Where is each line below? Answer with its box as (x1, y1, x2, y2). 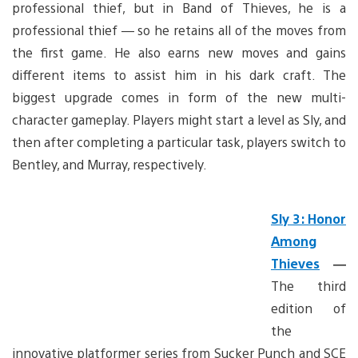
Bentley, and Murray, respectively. (12, 155, 207, 173)
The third (271, 276, 346, 294)
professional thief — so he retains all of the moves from (12, 21, 346, 38)
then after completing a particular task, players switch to (12, 133, 346, 150)
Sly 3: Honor (271, 209, 346, 227)
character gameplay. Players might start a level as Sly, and (12, 110, 346, 128)
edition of (271, 299, 346, 316)
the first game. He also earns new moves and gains (12, 43, 346, 61)
